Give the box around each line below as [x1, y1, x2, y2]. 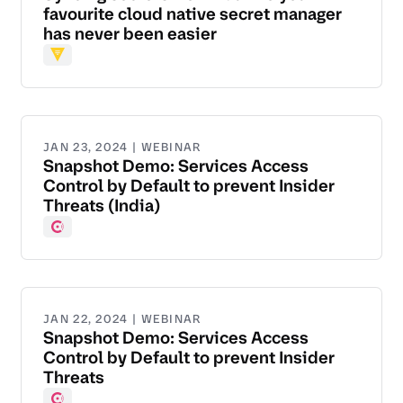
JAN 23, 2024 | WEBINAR [43, 139, 201, 156]
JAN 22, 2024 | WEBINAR [43, 311, 201, 327]
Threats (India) [43, 194, 160, 218]
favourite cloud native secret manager [43, 3, 342, 26]
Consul [49, 227, 96, 247]
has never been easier [43, 22, 217, 46]
